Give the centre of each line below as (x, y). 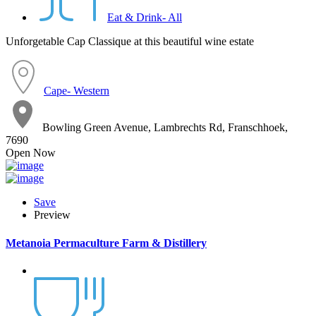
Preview (52, 215)
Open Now (31, 153)
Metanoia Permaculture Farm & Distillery (106, 243)
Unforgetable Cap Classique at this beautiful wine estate (130, 42)
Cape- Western (77, 91)
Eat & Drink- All (145, 18)
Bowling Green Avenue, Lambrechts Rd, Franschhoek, (165, 128)
